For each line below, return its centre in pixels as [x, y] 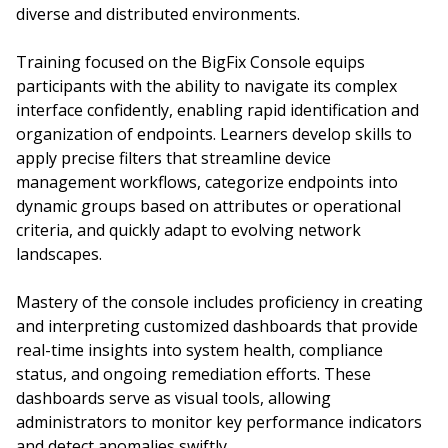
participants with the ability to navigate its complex [206, 86]
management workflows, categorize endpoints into [207, 182]
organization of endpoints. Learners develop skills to [214, 134]
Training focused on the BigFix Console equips [190, 62]
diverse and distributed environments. [158, 14]
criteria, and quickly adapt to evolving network [188, 230]
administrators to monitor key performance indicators [219, 422]
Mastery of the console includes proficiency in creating [219, 302]
